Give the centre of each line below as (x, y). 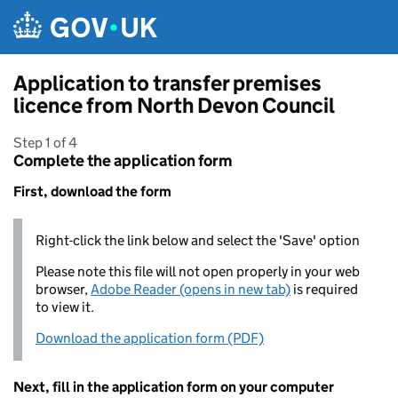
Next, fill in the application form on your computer (174, 387)
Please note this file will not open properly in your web (198, 271)
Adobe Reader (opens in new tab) (191, 289)
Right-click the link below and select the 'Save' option (198, 240)
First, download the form (92, 191)
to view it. (65, 307)
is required (324, 289)
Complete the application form (123, 161)
